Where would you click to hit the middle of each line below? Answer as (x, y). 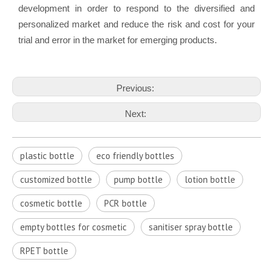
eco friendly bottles (135, 156)
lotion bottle (210, 179)
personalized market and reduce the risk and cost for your (136, 24)
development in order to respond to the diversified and (136, 8)
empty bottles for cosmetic (73, 227)
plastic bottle (47, 156)
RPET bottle (44, 251)
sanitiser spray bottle (191, 227)
